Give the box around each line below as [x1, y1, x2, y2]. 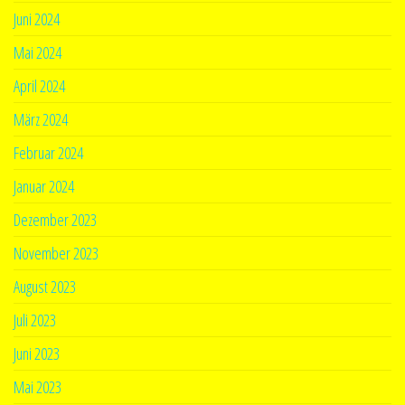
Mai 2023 [14, 375, 61, 398]
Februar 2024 [14, 141, 83, 164]
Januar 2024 [14, 174, 74, 197]
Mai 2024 [14, 41, 61, 63]
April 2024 [14, 74, 65, 97]
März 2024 [14, 108, 68, 130]
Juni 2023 [14, 342, 60, 364]
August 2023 [14, 275, 76, 297]
